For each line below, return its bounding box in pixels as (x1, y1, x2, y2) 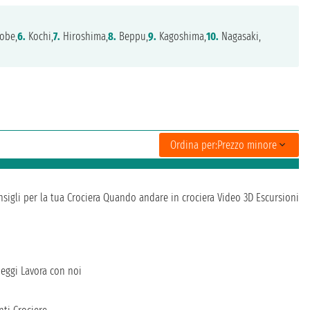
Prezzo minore (217, 138, 277, 152)
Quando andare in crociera (103, 191, 215, 205)
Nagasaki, (219, 30, 262, 44)
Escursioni (256, 191, 299, 205)
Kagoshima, (156, 30, 207, 44)
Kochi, (26, 30, 54, 44)
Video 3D (217, 191, 253, 205)
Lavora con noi (21, 264, 82, 278)
